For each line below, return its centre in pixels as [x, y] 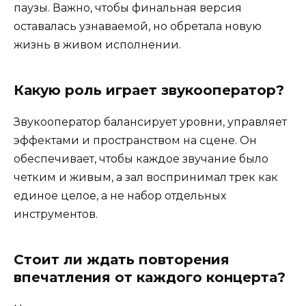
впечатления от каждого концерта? [150, 277]
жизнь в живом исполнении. [97, 44]
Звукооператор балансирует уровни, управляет [150, 122]
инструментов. [56, 214]
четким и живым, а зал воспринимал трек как [146, 177]
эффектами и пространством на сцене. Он [135, 140]
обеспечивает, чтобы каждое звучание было [141, 158]
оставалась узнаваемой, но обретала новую [138, 26]
